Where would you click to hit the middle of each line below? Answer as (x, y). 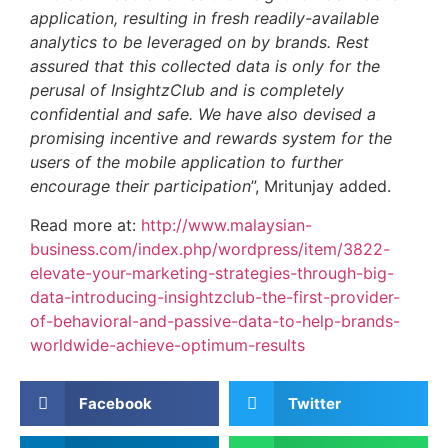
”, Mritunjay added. (321, 186)
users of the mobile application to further (186, 162)
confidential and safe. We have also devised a (203, 114)
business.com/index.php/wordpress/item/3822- (210, 248)
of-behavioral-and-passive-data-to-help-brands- (215, 320)
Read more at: (85, 224)
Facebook (115, 403)
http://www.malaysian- (226, 224)
